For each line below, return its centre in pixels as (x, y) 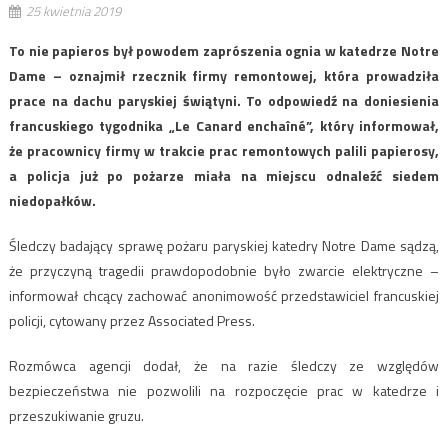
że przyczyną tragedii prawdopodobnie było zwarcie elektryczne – (224, 270)
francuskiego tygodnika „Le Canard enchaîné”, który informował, (224, 125)
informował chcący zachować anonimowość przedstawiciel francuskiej (224, 295)
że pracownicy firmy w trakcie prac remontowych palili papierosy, (224, 150)
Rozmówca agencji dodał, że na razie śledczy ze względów (224, 365)
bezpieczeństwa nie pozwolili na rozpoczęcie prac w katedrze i (224, 390)
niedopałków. (52, 200)
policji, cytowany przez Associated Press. (131, 320)
